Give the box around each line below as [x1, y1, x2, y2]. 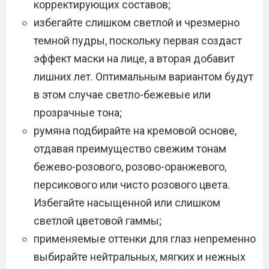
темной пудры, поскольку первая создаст [34, 34, 242, 47]
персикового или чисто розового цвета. [34, 178, 230, 191]
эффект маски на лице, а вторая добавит [34, 52, 235, 65]
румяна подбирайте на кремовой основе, [34, 124, 237, 137]
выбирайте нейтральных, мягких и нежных [34, 250, 246, 263]
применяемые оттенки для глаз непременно [34, 232, 256, 245]
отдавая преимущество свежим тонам [34, 142, 226, 155]
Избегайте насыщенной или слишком [34, 196, 220, 209]
